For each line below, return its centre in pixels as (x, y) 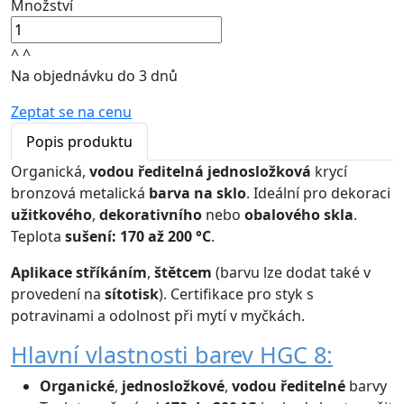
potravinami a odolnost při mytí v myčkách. (158, 316)
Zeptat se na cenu (71, 112)
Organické (77, 386)
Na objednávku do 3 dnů (94, 76)
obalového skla (299, 215)
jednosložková (261, 172)
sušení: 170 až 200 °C (136, 237)
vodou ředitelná (147, 172)
